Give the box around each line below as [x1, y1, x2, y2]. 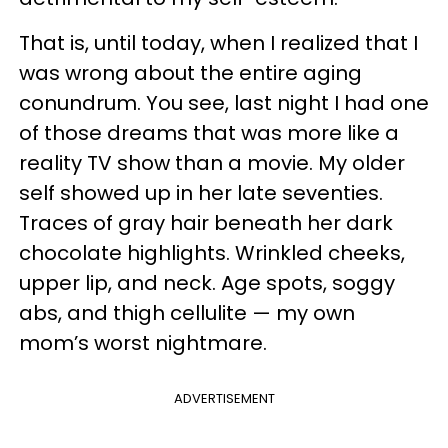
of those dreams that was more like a [19, 119, 399, 147]
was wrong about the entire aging [19, 59, 362, 87]
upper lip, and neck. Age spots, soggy [19, 269, 395, 297]
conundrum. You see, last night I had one [19, 89, 429, 117]
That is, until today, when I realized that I [19, 29, 418, 57]
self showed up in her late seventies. [19, 179, 383, 207]
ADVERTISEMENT [173, 389, 275, 408]
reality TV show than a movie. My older [19, 149, 405, 177]
